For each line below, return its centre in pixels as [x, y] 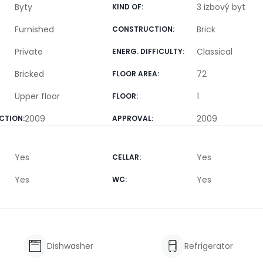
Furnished [35, 29]
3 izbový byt [221, 7]
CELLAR [125, 157]
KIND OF [127, 7]
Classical [214, 52]
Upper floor [38, 96]
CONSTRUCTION [142, 29]
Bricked [30, 74]
